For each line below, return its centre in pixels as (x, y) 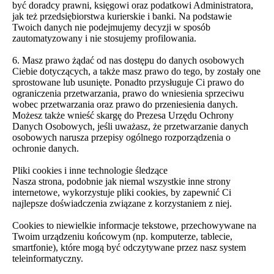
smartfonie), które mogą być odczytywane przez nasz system (129, 247)
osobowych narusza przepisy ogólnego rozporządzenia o (121, 137)
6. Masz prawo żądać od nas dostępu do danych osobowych (128, 60)
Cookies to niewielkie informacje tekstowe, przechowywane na (134, 225)
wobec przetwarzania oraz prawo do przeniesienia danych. (125, 104)
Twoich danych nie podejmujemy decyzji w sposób (111, 27)
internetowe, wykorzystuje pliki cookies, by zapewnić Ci (122, 192)
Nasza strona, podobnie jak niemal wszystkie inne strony (121, 181)
